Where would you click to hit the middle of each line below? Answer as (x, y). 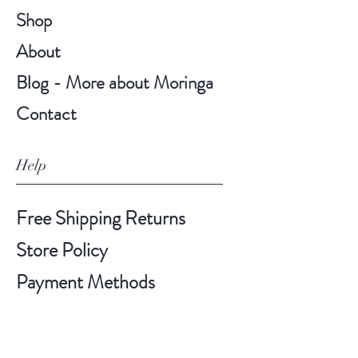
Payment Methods (88, 282)
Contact (46, 114)
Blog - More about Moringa (117, 83)
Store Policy (62, 251)
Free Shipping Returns (103, 219)
